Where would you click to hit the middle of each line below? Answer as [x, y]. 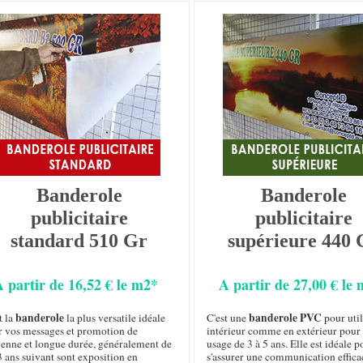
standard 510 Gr [79, 241]
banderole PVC [285, 318]
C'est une [227, 318]
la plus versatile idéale [115, 318]
